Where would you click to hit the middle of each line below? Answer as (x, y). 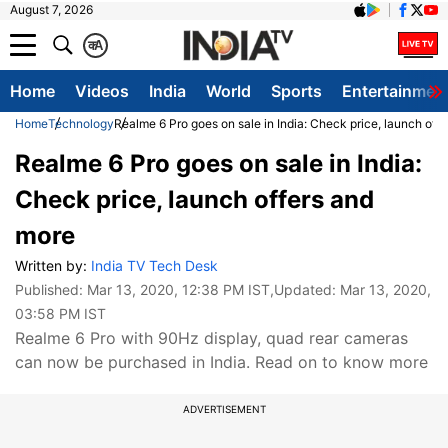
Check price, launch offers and (194, 199)
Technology (81, 123)
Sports (296, 91)
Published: (51, 289)
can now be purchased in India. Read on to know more (221, 362)
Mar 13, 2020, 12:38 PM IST (178, 289)
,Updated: (305, 289)
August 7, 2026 (51, 9)
